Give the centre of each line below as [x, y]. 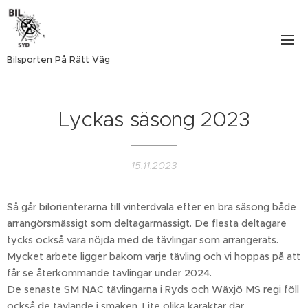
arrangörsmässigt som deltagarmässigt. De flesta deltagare [147, 223]
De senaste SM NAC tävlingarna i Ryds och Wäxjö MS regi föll [153, 289]
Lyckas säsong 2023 [154, 119]
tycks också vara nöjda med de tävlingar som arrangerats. [143, 240]
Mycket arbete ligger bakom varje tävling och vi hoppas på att [154, 256]
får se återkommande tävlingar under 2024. [109, 273]
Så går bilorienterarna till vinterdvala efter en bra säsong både [152, 207]
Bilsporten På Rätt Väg [58, 59]
